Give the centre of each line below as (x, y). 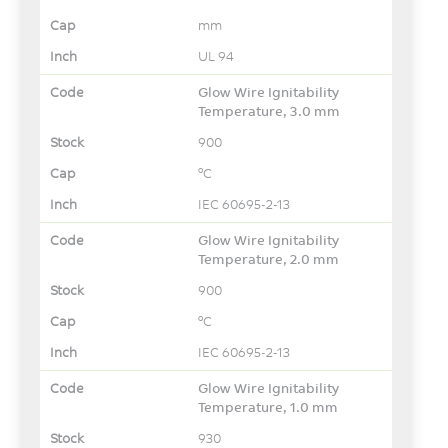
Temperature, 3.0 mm (269, 110)
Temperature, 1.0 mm (268, 406)
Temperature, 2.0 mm (269, 258)
